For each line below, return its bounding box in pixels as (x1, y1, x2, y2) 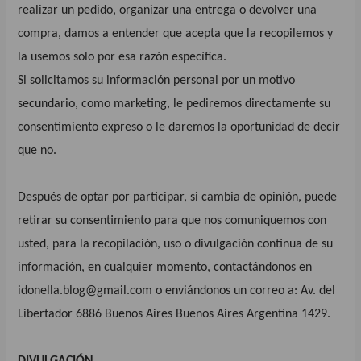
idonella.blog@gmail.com (18, 284, 153, 297)
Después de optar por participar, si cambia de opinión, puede (18, 190, 338, 204)
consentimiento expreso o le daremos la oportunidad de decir (18, 120, 341, 134)
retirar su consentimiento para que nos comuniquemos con (18, 214, 327, 227)
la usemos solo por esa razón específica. (18, 50, 227, 64)
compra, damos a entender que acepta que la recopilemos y (18, 27, 334, 40)
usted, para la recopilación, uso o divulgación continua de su (18, 237, 334, 251)
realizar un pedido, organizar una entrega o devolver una (18, 3, 317, 17)
